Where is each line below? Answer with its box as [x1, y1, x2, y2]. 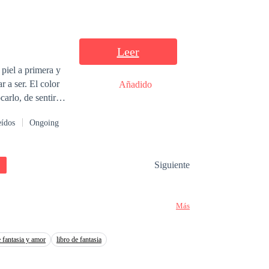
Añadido [118, 79, 152, 90]
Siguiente [154, 160, 190, 170]
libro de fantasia [56, 235, 101, 244]
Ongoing [29, 118, 59, 127]
